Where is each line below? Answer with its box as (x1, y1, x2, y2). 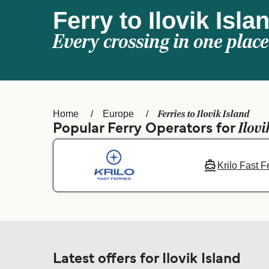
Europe (103, 109, 134, 119)
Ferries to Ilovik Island (158, 108, 250, 120)
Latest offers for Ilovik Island (53, 253, 241, 266)
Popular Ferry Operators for (53, 122, 238, 136)
